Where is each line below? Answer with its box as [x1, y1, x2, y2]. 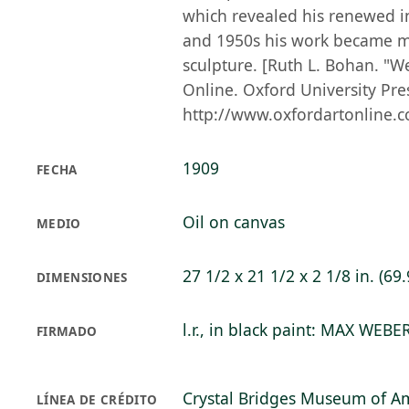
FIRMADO [37, 323, 98, 340]
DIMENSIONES [37, 269, 128, 286]
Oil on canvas [183, 211, 285, 233]
